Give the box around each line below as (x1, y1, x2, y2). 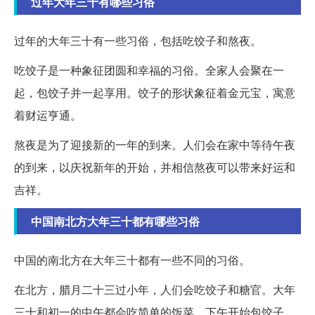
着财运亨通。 (14, 106, 82, 123)
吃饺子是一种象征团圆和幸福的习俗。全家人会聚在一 (14, 61, 284, 78)
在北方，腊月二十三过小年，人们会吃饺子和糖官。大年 (14, 281, 295, 297)
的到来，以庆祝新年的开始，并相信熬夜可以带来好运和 (14, 158, 295, 175)
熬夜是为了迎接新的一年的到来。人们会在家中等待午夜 (14, 136, 295, 153)
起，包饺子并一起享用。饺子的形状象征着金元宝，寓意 (14, 84, 295, 101)
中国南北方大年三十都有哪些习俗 (31, 212, 200, 229)
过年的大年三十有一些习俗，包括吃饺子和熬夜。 (14, 32, 262, 49)
